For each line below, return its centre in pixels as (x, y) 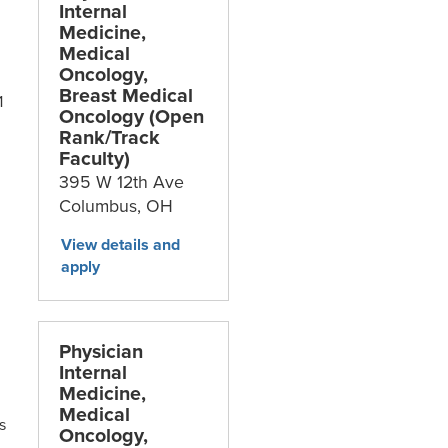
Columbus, (102, 205)
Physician (100, 351)
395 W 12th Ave (121, 181)
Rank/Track (109, 136)
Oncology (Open (131, 115)
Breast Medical (125, 94)
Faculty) (94, 157)
